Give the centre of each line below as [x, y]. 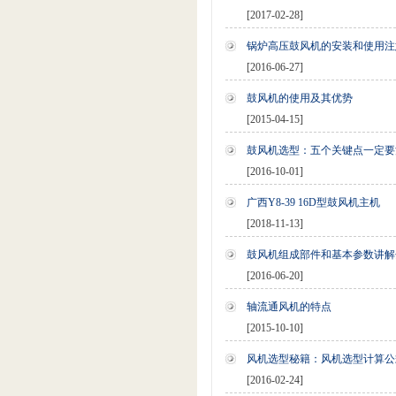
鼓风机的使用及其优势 [299, 99]
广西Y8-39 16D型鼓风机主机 [313, 203]
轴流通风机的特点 [289, 307]
